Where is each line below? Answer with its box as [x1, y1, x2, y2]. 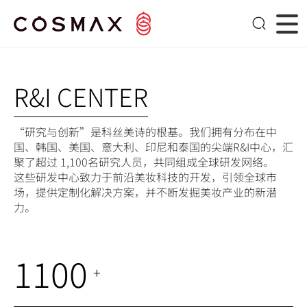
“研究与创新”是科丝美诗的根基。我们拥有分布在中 [14, 123, 277, 140]
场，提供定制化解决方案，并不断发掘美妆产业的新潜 [14, 184, 277, 200]
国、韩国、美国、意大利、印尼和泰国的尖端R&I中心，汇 [14, 138, 293, 155]
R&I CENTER [14, 78, 148, 114]
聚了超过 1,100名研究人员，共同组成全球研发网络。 [14, 153, 274, 170]
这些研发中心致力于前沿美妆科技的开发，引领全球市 [14, 169, 277, 185]
